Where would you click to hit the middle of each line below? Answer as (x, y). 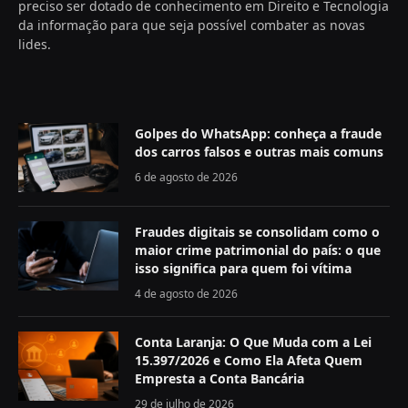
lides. (35, 45)
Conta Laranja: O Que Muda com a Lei (253, 342)
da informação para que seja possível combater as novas (192, 25)
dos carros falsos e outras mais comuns (259, 152)
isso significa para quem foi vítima (243, 269)
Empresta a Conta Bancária (219, 379)
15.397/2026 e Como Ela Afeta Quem (249, 361)
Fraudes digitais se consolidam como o (257, 232)
